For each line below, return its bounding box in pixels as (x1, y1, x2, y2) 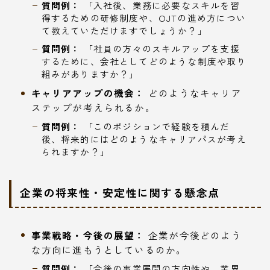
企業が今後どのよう (145, 228, 242, 242)
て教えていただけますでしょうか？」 (41, 24, 207, 37)
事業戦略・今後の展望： (31, 228, 145, 242)
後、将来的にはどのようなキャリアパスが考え (41, 133, 246, 146)
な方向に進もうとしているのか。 (31, 242, 187, 256)
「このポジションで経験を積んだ (80, 120, 230, 133)
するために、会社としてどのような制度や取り (41, 55, 246, 68)
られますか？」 (41, 145, 110, 159)
